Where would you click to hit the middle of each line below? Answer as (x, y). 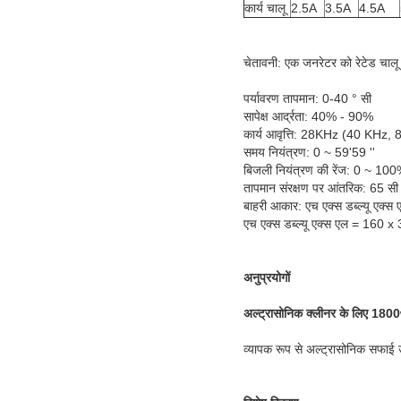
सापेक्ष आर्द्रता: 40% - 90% (308, 116)
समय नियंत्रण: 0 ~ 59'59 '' (309, 152)
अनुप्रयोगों (267, 277)
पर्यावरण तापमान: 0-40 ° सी (307, 98)
